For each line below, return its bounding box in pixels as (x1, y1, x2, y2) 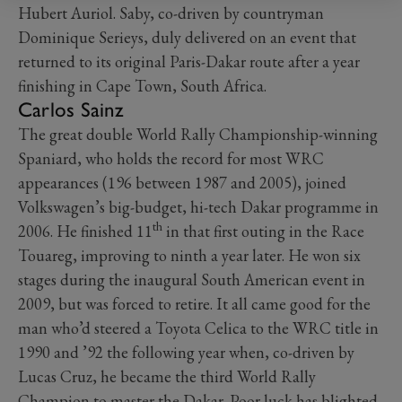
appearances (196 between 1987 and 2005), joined (18, 172, 346, 193)
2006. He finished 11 (18, 221, 153, 241)
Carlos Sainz (18, 97, 124, 122)
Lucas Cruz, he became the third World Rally (18, 366, 316, 387)
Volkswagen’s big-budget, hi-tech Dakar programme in (18, 197, 379, 217)
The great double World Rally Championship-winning (18, 124, 378, 144)
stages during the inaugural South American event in (18, 269, 365, 290)
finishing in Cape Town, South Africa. (18, 75, 270, 96)
